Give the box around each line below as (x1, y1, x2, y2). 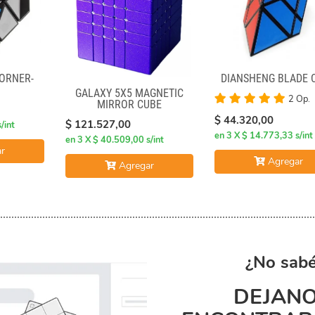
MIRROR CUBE (96, 98, 162, 112)
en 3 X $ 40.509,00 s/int (65, 134, 164, 147)
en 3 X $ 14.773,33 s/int (214, 129, 313, 143)
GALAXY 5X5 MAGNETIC (75, 86, 184, 101)
